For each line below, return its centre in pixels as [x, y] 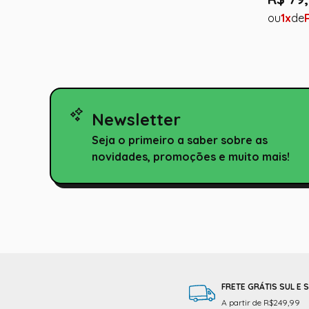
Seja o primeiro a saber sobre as [180, 140]
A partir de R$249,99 [261, 302]
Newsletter [136, 119]
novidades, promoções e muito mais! [191, 156]
